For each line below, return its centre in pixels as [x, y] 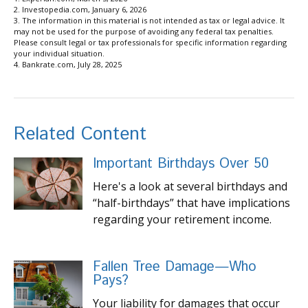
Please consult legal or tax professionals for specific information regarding [150, 42]
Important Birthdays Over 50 [181, 164]
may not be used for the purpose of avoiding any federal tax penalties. [144, 31]
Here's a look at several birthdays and [190, 186]
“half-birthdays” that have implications [191, 202]
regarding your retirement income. [182, 219]
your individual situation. [59, 53]
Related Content [80, 134]
